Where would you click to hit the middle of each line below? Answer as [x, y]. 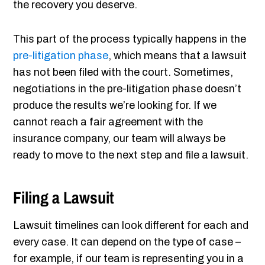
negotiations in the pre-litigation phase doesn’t [127, 89]
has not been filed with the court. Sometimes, [123, 72]
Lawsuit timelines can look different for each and [131, 226]
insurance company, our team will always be [119, 139]
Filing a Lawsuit [64, 198]
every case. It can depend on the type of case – [127, 242]
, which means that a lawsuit [178, 56]
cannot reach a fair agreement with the [108, 122]
